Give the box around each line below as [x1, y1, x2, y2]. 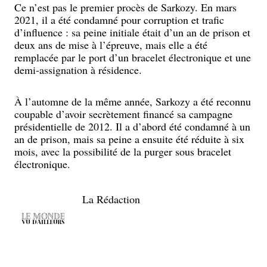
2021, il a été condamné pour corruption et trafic [14, 13, 224, 27]
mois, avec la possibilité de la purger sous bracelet [14, 144, 231, 159]
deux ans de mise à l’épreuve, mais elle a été [14, 38, 207, 52]
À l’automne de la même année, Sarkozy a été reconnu [14, 94, 251, 108]
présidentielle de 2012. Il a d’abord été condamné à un [14, 119, 250, 133]
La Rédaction [82, 192, 140, 206]
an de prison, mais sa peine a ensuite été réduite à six [14, 132, 244, 146]
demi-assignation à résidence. [14, 63, 142, 77]
